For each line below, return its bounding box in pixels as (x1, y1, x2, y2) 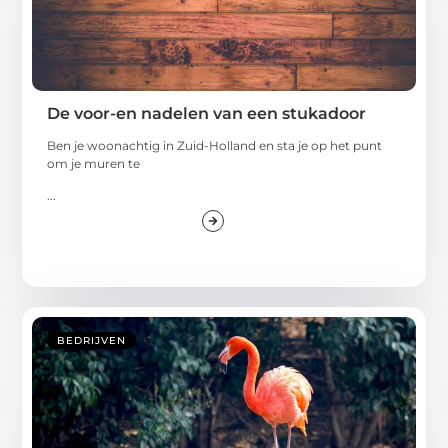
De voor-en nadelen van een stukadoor (47, 103, 367, 123)
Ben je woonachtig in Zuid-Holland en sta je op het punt (47, 137, 383, 153)
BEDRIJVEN (57, 334, 127, 348)
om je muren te (47, 155, 141, 171)
